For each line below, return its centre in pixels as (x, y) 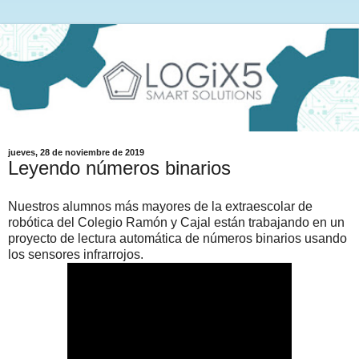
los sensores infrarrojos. (76, 255)
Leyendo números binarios (119, 168)
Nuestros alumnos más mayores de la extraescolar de (160, 207)
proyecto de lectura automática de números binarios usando (177, 239)
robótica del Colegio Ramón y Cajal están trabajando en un (176, 223)
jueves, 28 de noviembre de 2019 (76, 153)
